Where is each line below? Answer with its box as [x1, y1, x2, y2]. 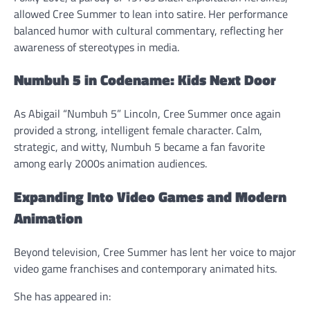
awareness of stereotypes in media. [14, 38, 179, 55]
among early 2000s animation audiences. [14, 155, 207, 172]
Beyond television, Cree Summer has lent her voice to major [14, 243, 296, 260]
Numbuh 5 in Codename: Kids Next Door [14, 69, 276, 91]
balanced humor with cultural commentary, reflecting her [14, 21, 284, 39]
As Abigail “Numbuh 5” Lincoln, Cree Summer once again [14, 105, 281, 122]
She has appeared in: [14, 287, 111, 304]
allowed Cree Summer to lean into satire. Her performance [14, 5, 288, 22]
